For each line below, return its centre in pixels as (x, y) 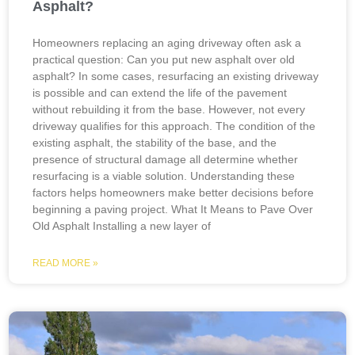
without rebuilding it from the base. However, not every (169, 109)
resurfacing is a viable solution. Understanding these (164, 176)
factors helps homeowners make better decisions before (174, 193)
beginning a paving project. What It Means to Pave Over (173, 209)
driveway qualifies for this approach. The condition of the (174, 126)
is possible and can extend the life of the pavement (160, 93)
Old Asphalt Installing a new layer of (122, 226)
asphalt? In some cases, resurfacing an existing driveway (176, 76)
